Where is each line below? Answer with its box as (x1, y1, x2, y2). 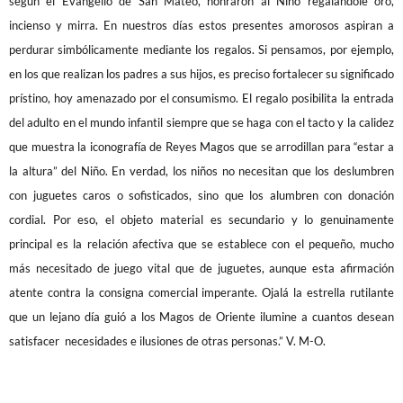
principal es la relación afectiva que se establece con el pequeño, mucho (9, 236, 394, 251)
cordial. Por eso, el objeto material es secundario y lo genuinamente (9, 211, 394, 227)
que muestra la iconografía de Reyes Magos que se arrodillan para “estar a (9, 139, 394, 154)
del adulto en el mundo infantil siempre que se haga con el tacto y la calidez (9, 114, 394, 130)
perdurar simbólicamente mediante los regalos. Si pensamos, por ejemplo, (9, 41, 394, 57)
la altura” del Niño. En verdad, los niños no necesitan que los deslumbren (9, 163, 394, 178)
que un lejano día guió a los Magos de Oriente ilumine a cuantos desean (9, 309, 394, 324)
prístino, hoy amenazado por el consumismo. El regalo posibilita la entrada (9, 90, 394, 105)
